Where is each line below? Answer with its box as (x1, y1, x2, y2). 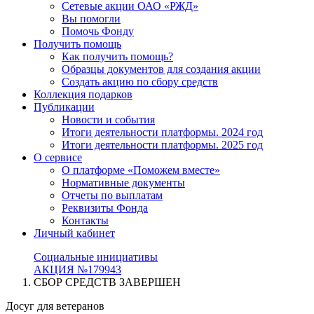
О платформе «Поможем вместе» (62, 164, 220, 176)
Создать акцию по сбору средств (62, 76, 218, 88)
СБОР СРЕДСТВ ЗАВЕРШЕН (34, 276, 181, 288)
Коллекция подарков (34, 88, 132, 100)
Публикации (34, 101, 95, 113)
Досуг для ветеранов (6, 300, 104, 312)
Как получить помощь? (62, 50, 173, 62)
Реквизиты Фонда (62, 202, 148, 214)
